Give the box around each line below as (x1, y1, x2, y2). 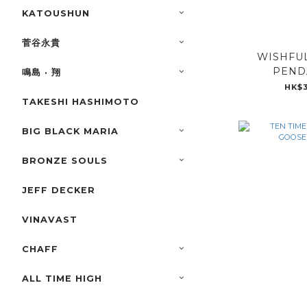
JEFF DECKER (22, 185, 95, 196)
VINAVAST (22, 214, 77, 225)
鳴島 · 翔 (22, 67, 61, 78)
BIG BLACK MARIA (22, 126, 119, 137)
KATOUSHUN (22, 8, 90, 19)
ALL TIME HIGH (22, 273, 102, 284)
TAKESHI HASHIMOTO (22, 97, 139, 108)
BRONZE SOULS (22, 156, 108, 167)
